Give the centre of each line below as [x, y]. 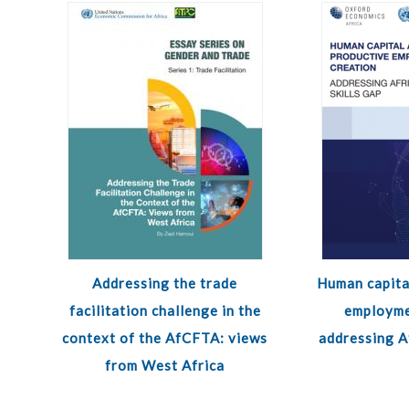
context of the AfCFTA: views [165, 338]
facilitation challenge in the [165, 310]
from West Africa [165, 365]
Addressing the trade [165, 283]
